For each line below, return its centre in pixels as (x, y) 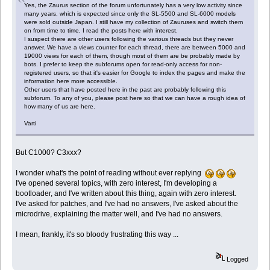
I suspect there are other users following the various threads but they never (129, 39)
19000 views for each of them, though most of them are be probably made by (132, 55)
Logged (237, 259)
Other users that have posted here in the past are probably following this (125, 89)
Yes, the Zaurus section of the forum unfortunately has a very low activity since (133, 5)
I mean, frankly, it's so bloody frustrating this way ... (97, 234)
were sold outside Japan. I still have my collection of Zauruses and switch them (134, 22)
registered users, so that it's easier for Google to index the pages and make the (135, 72)
